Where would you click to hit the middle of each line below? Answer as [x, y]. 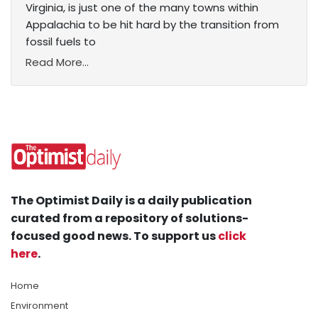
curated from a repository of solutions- [130, 219]
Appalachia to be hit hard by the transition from [152, 25]
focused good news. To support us [114, 236]
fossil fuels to [61, 42]
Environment [39, 306]
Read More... [57, 62]
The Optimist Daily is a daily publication [131, 201]
